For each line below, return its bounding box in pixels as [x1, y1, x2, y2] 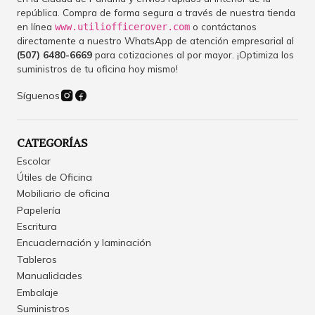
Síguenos [17, 89, 60, 103]
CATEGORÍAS [17, 136, 87, 150]
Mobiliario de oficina [17, 187, 110, 200]
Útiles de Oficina [17, 170, 92, 184]
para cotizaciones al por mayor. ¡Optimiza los [92, 49, 294, 61]
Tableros [17, 252, 57, 266]
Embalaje [17, 285, 58, 299]
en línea [17, 20, 55, 33]
